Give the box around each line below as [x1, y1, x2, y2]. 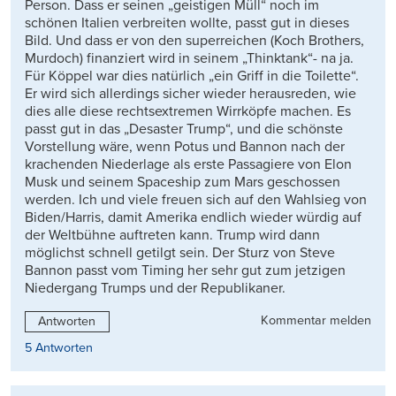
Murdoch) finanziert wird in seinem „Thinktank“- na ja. [25, 49, 354, 67]
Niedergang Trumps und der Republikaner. [25, 278, 286, 297]
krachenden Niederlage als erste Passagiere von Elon [25, 155, 352, 173]
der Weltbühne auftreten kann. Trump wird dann [25, 225, 320, 244]
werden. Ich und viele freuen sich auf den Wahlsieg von [25, 190, 367, 209]
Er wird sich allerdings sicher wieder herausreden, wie [25, 84, 356, 103]
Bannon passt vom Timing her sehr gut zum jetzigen [25, 261, 346, 279]
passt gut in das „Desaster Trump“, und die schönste [25, 119, 343, 138]
